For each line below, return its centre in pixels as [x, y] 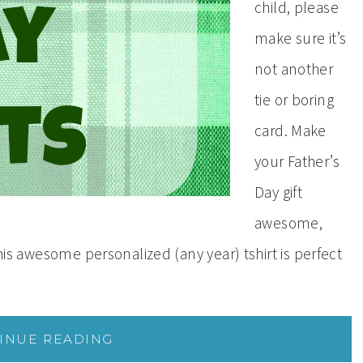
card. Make [290, 130]
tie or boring [294, 100]
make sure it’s [301, 38]
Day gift [279, 192]
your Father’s [297, 161]
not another [294, 69]
